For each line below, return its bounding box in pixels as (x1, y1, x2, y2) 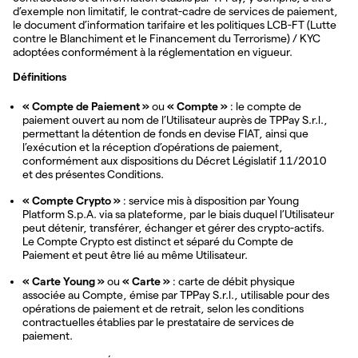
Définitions (13, 70, 66, 83)
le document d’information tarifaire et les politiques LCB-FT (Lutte (13, 18, 336, 31)
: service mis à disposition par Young (121, 194, 299, 207)
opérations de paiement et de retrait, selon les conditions (22, 302, 304, 315)
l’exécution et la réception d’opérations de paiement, (22, 141, 283, 153)
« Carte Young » (22, 275, 105, 288)
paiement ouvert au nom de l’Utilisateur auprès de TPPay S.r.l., (22, 113, 328, 126)
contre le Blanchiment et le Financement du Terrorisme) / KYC (13, 32, 320, 45)
